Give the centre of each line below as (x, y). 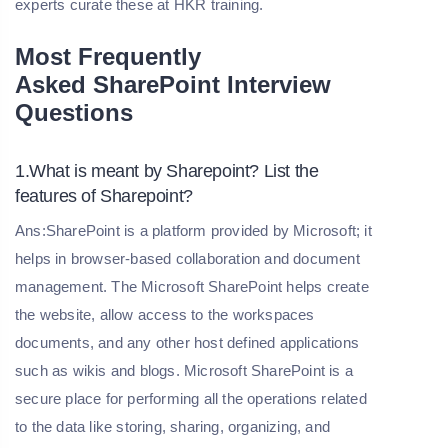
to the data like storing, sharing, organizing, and (173, 427)
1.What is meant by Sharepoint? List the (167, 171)
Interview (275, 85)
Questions (74, 113)
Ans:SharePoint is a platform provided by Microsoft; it (193, 231)
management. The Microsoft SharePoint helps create (192, 287)
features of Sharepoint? (104, 196)
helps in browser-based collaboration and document (187, 259)
